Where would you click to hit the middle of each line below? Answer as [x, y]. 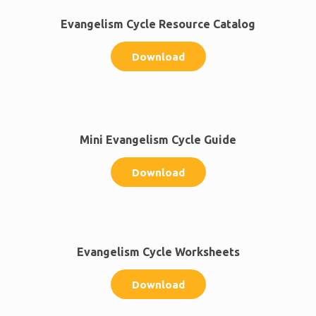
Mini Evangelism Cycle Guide [158, 139]
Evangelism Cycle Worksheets [158, 251]
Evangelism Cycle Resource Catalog [158, 24]
